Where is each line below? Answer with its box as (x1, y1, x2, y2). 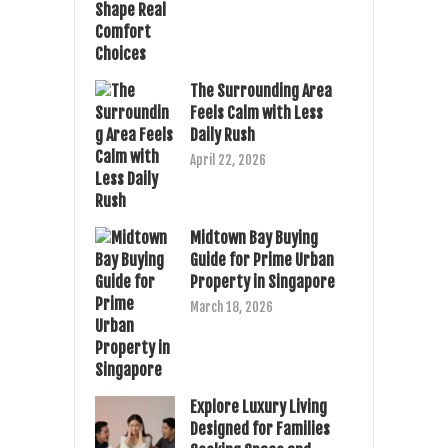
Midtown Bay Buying (190, 228, 318, 249)
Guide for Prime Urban (190, 250, 334, 271)
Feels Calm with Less (190, 103, 323, 124)
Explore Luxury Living (190, 397, 327, 418)
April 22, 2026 (190, 152, 266, 169)
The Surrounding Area (190, 81, 332, 102)
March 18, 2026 (190, 299, 273, 316)
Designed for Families (190, 419, 330, 440)
